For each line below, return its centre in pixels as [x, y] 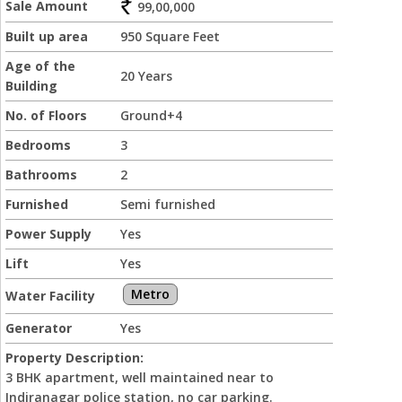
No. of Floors [46, 115]
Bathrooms [41, 175]
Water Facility [50, 296]
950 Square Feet [170, 36]
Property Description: [74, 358]
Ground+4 [151, 115]
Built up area [47, 36]
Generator [39, 328]
